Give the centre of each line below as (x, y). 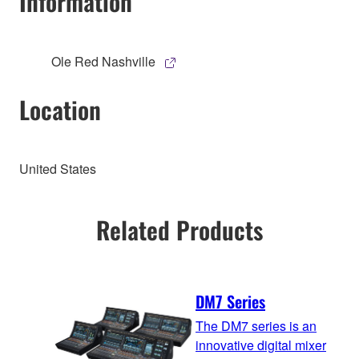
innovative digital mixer (261, 345)
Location (60, 109)
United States (58, 169)
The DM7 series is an (256, 325)
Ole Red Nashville (103, 61)
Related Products (179, 230)
